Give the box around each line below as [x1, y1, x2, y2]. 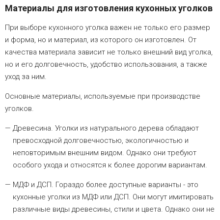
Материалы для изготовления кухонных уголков [5, 3, 213, 14]
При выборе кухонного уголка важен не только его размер [5, 23, 210, 32]
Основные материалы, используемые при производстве [5, 92, 200, 101]
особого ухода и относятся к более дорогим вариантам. [13, 161, 207, 170]
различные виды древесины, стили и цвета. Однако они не [13, 205, 215, 214]
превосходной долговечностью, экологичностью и [13, 136, 189, 145]
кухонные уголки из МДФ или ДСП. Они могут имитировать [13, 192, 214, 202]
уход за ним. [5, 72, 47, 82]
